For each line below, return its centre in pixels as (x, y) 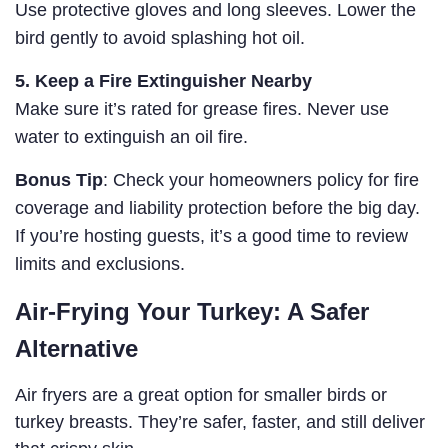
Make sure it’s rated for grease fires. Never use (202, 109)
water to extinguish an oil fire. (131, 137)
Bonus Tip (59, 180)
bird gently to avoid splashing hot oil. (160, 38)
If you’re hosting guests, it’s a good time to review (211, 236)
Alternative (76, 349)
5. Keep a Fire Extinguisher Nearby (163, 81)
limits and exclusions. (100, 264)
